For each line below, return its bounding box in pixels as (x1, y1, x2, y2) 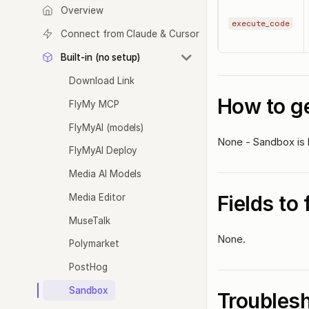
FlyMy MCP (69, 98, 119, 110)
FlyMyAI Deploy (69, 145, 138, 157)
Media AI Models (69, 168, 142, 179)
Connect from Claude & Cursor (61, 28, 199, 39)
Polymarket (69, 238, 119, 250)
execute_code (232, 19, 290, 29)
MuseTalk (69, 215, 110, 226)
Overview (61, 5, 103, 16)
